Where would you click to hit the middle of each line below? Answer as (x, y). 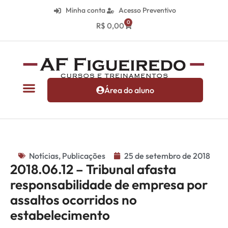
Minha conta (85, 10)
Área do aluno (130, 90)
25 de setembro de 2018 (167, 156)
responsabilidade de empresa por (109, 184)
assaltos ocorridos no (74, 200)
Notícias (44, 156)
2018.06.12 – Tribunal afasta (93, 169)
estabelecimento (60, 215)
